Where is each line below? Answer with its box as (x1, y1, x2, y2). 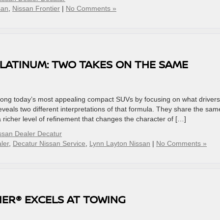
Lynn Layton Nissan (89, 139, 150, 147)
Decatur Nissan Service (13, 139, 85, 147)
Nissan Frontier (12, 4, 60, 12)
